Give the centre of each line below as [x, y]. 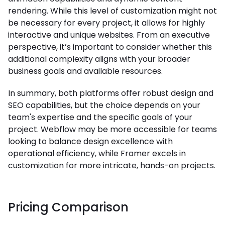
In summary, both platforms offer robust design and [111, 93]
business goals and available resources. [85, 71]
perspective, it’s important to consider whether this [110, 47]
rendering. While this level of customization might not [113, 11]
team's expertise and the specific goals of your [100, 118]
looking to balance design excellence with [90, 142]
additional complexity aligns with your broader [99, 59]
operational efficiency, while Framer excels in [97, 154]
